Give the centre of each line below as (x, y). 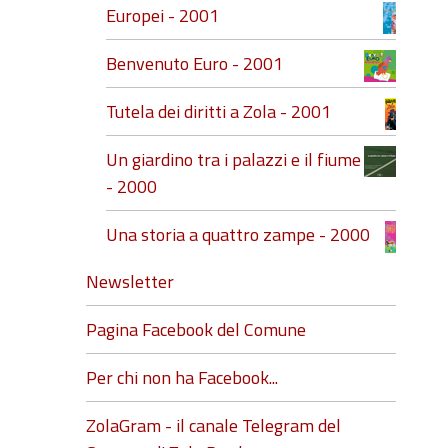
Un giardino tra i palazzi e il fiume (233, 159)
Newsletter (130, 281)
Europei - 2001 (162, 15)
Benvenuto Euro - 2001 (194, 63)
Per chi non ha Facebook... (182, 377)
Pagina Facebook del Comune (196, 329)
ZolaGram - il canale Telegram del (213, 425)
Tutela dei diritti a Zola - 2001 (218, 111)
